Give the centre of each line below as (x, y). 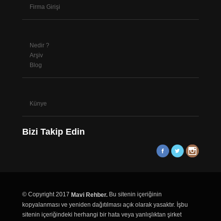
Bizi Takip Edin (53, 131)
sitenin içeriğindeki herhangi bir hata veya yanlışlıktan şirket (102, 214)
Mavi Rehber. (89, 195)
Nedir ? (39, 45)
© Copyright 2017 (46, 194)
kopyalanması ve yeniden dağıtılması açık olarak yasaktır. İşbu (105, 204)
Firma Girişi (45, 7)
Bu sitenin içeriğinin (134, 194)
